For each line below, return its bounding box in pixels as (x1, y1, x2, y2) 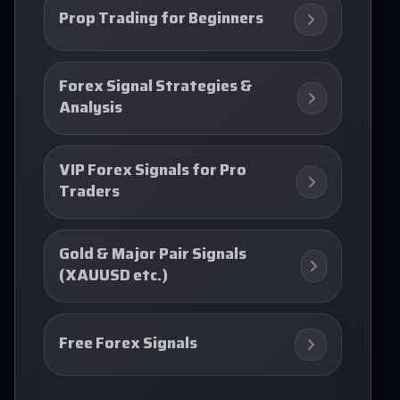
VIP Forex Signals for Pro (59, 157, 246, 185)
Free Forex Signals (59, 330, 197, 358)
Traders (59, 179, 120, 206)
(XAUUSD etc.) (59, 262, 168, 290)
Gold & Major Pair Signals (59, 241, 246, 269)
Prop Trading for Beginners (59, 5, 263, 33)
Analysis (59, 95, 122, 122)
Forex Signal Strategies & (59, 73, 253, 101)
